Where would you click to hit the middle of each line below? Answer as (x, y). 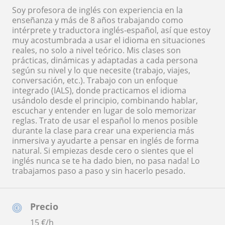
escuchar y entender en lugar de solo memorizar (104, 111)
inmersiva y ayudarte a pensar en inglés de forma (105, 141)
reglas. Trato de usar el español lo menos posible (105, 121)
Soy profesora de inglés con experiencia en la (97, 10)
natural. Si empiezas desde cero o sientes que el (103, 151)
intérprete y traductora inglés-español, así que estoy (111, 30)
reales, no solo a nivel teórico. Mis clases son (96, 50)
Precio (44, 207)
